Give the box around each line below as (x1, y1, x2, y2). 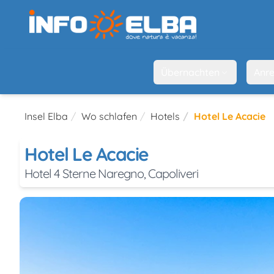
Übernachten (160, 65, 220, 78)
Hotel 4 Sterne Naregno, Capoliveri (24, 165, 198, 181)
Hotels (150, 109, 180, 122)
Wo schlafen (81, 109, 137, 122)
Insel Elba (24, 109, 68, 122)
